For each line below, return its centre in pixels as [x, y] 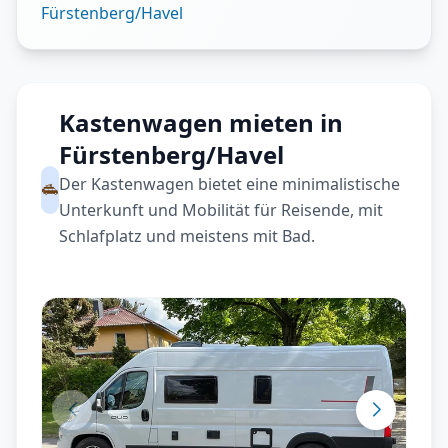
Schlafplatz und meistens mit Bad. [186, 236]
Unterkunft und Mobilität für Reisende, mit [220, 210]
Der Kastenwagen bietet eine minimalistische [229, 184]
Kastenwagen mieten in [200, 122]
